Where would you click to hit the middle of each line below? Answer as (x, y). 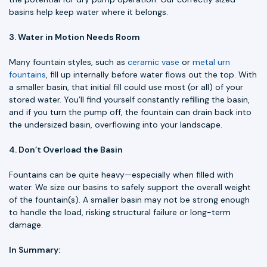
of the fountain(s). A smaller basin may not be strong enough (129, 200)
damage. (26, 225)
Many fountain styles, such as (68, 62)
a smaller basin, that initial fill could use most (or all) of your (126, 87)
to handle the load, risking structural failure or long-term (120, 212)
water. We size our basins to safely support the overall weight (130, 187)
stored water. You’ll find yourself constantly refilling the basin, (129, 100)
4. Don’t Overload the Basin (66, 150)
